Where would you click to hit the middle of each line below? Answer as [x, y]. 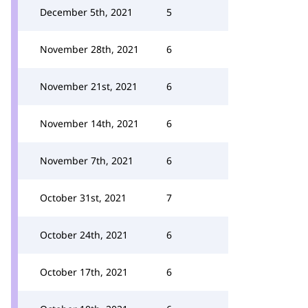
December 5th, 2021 [86, 12]
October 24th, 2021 [84, 235]
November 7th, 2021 [87, 161]
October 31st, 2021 [83, 198]
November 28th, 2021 [89, 49]
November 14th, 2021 [89, 123]
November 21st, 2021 [89, 86]
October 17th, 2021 [84, 272]
